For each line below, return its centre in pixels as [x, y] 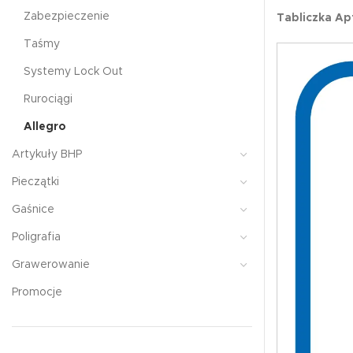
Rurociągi [48, 99]
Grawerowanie [51, 265]
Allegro [45, 127]
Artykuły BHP [47, 154]
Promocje [37, 292]
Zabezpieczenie [67, 17]
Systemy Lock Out [73, 72]
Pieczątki [35, 182]
